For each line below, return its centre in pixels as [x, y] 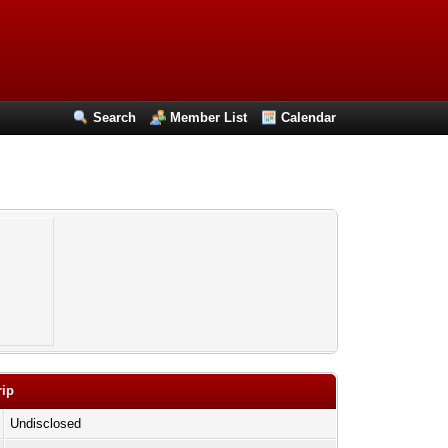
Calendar [309, 117]
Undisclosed [46, 423]
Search [115, 117]
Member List [209, 117]
